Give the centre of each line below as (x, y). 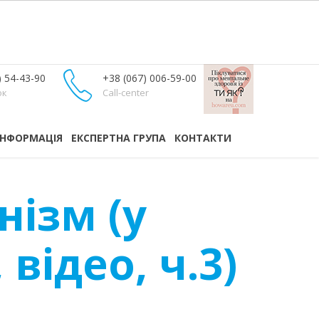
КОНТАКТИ (203, 138)
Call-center (126, 93)
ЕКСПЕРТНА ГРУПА (119, 138)
